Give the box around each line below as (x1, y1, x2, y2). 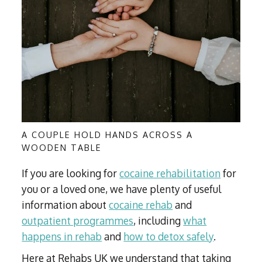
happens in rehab (22, 230, 102, 243)
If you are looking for (22, 167, 120, 180)
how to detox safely (123, 230, 214, 243)
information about (22, 198, 109, 212)
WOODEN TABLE (22, 142, 102, 153)
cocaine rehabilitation (119, 167, 221, 180)
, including (133, 214, 184, 227)
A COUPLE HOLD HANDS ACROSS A (22, 129, 194, 140)
